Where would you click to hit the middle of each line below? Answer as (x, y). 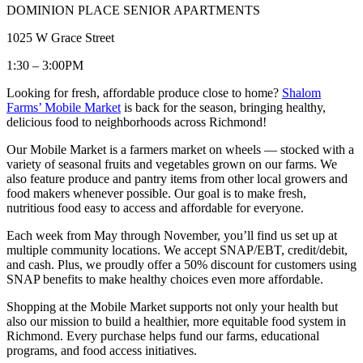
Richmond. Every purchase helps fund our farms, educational (163, 335)
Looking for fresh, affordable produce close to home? (144, 92)
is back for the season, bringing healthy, (223, 107)
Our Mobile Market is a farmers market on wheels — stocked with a (180, 149)
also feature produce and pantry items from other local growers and (177, 178)
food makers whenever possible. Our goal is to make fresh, (156, 193)
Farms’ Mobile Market (64, 107)
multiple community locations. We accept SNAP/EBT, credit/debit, (177, 250)
